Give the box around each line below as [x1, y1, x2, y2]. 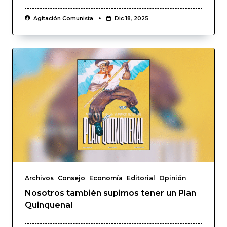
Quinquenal [25, 200, 72, 210]
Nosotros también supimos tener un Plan [25, 188, 196, 198]
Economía [89, 174, 123, 182]
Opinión [159, 174, 186, 182]
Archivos [25, 174, 54, 182]
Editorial [127, 174, 155, 182]
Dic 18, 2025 [114, 15, 148, 22]
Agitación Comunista [33, 15, 93, 22]
